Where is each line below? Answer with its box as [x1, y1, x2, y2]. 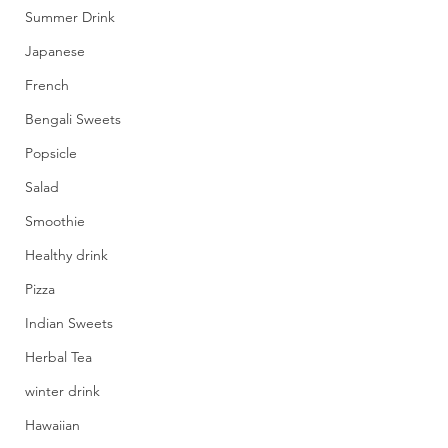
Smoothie [25, 212, 85, 230]
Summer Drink [25, 8, 115, 26]
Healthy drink [25, 246, 108, 264]
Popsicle [25, 144, 77, 162]
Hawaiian [25, 416, 80, 434]
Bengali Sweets [25, 110, 121, 128]
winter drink [25, 382, 100, 400]
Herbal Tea [25, 348, 92, 366]
